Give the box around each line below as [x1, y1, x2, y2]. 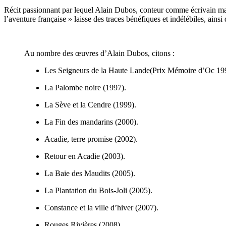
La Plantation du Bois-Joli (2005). [44, 186, 152, 195]
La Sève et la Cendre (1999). [44, 100, 136, 109]
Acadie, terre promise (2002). [44, 134, 138, 143]
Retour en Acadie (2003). [44, 151, 125, 160]
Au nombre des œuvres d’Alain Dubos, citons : [24, 48, 175, 58]
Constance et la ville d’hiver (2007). [44, 203, 158, 212]
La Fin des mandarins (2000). [44, 117, 138, 126]
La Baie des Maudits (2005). [44, 168, 135, 178]
